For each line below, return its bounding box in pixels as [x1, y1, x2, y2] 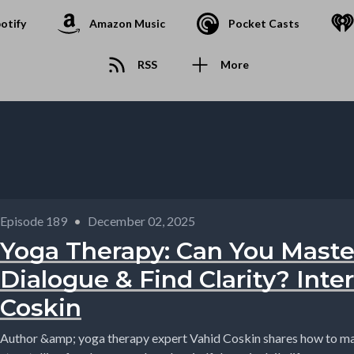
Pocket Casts [228, 17, 299, 30]
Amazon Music [89, 17, 165, 30]
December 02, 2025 [88, 213, 195, 228]
